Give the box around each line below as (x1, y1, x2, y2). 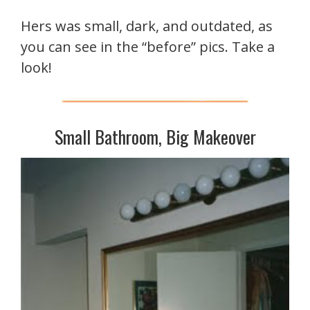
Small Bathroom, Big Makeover (54, 122, 256, 150)
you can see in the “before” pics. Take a (21, 37, 275, 56)
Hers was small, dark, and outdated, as (21, 16, 273, 35)
